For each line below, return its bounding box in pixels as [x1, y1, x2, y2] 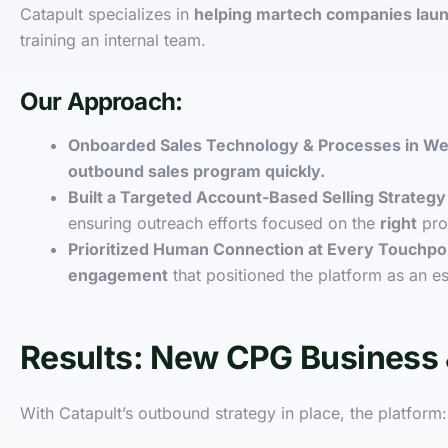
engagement [68, 264, 168, 285]
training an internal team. [20, 29, 206, 50]
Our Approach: [20, 86, 183, 116]
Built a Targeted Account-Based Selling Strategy [68, 186, 446, 207]
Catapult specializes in [20, 3, 194, 24]
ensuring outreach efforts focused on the [68, 212, 380, 233]
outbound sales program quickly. [68, 160, 325, 181]
